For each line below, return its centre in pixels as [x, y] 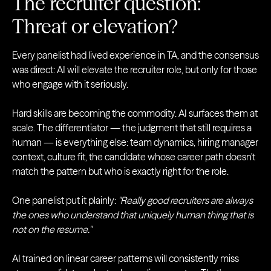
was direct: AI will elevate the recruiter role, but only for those [135, 70]
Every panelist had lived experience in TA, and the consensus [135, 55]
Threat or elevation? [95, 26]
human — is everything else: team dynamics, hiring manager [135, 142]
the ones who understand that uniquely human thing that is [133, 215]
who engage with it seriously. [70, 84]
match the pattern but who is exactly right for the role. [120, 171]
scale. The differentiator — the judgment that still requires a [132, 128]
